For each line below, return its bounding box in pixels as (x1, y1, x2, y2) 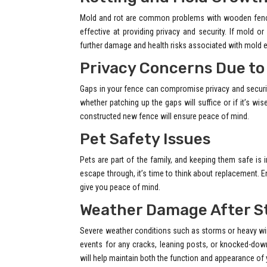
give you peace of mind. (80, 182, 161, 192)
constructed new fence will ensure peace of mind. (80, 111, 250, 121)
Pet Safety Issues (80, 130, 211, 148)
